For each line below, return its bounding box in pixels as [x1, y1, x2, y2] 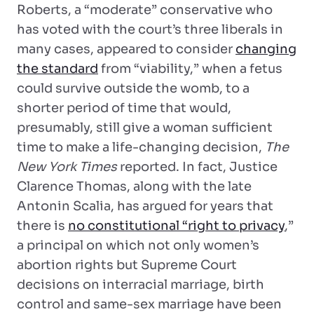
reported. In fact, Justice [117, 159, 278, 175]
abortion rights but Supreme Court [17, 257, 237, 273]
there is [17, 218, 68, 233]
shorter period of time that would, [17, 100, 231, 116]
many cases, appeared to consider [17, 41, 235, 57]
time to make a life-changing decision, [17, 139, 265, 155]
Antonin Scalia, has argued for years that [17, 198, 273, 214]
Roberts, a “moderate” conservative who [17, 2, 273, 18]
